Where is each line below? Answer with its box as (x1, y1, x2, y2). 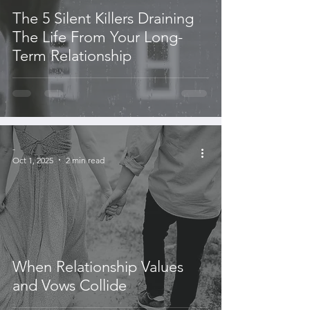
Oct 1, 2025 (12, 154, 53, 165)
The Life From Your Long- (12, 27, 183, 46)
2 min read (66, 154, 104, 165)
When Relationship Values (12, 257, 183, 276)
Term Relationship (12, 46, 131, 65)
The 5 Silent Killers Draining (12, 8, 194, 28)
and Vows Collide (12, 275, 127, 295)
